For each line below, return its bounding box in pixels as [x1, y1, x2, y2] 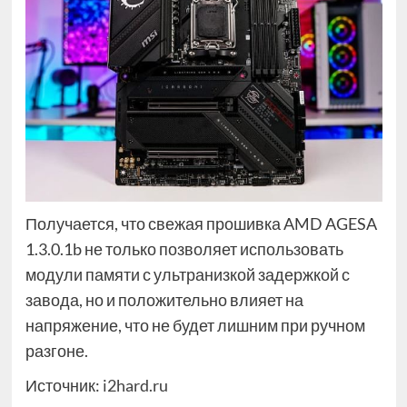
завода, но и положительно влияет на [25, 289, 303, 310]
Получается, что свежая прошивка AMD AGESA [25, 213, 377, 233]
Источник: [25, 374, 103, 395]
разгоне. [25, 340, 88, 361]
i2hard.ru [102, 374, 168, 395]
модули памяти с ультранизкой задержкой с [25, 263, 350, 284]
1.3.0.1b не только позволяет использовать [25, 238, 343, 259]
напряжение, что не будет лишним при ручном [25, 314, 365, 335]
